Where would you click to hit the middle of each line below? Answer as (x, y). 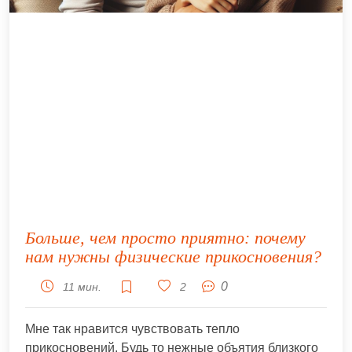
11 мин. (81, 286)
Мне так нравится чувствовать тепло (132, 328)
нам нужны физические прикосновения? (173, 256)
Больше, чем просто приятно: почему (165, 237)
